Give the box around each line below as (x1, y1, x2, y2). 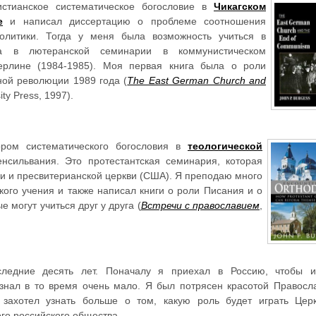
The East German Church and (127, 75, 267, 87)
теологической (188, 140, 262, 152)
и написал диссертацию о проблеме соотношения (3, 16, 266, 28)
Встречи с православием (140, 200, 260, 212)
